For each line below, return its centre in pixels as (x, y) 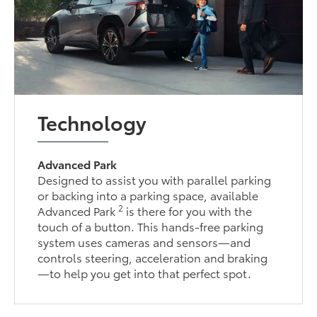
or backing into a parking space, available (148, 195)
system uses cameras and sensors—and (144, 241)
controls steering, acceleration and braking (153, 257)
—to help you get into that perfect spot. (145, 272)
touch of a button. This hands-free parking (151, 226)
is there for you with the (188, 210)
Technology (92, 121)
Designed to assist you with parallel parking (155, 179)
